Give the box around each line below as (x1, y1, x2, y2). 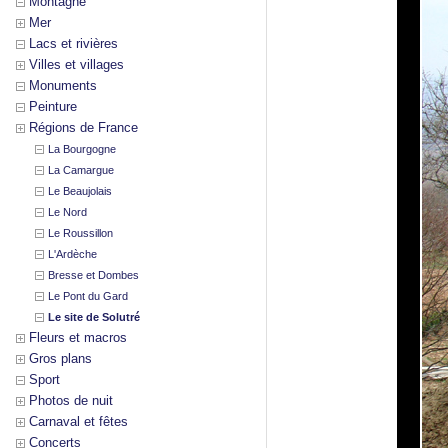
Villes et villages (29, 57, 124, 72)
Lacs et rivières (29, 36, 118, 51)
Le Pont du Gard (48, 290, 128, 302)
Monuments (29, 78, 97, 93)
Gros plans (29, 351, 92, 366)
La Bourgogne (48, 143, 116, 155)
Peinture (29, 99, 77, 114)
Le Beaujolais (48, 185, 112, 197)
